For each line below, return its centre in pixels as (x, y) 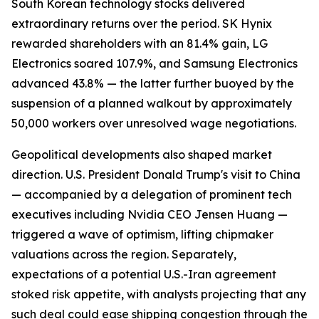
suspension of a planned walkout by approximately (152, 103)
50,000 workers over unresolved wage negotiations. (154, 123)
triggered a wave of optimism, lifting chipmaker (142, 234)
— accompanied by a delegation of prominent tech (152, 194)
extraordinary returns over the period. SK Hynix (142, 23)
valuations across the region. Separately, (124, 254)
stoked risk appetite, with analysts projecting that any (159, 294)
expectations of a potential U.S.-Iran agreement (144, 274)
